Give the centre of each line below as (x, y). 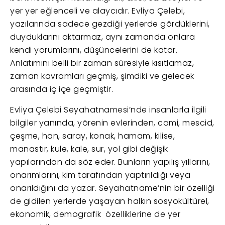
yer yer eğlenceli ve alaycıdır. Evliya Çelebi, (97, 11)
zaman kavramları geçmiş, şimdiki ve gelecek (102, 76)
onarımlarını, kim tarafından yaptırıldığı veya (100, 175)
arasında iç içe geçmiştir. (62, 89)
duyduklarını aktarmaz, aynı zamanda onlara (102, 37)
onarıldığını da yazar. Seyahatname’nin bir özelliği (113, 188)
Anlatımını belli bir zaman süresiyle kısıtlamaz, (102, 63)
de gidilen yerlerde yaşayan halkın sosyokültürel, (110, 201)
